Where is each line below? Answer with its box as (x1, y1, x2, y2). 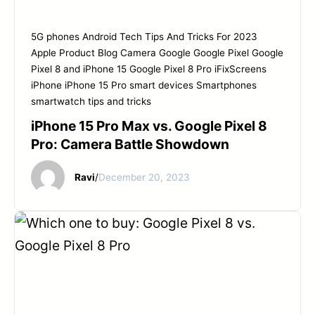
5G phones (31, 31, 79, 43)
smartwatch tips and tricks (31, 96, 151, 108)
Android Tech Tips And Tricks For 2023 (82, 31, 257, 43)
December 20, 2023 (98, 171, 190, 183)
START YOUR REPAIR (98, 8, 220, 21)
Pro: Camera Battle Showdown (31, 136, 229, 153)
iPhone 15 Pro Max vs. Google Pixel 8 (31, 117, 267, 135)
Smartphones (196, 79, 257, 91)
